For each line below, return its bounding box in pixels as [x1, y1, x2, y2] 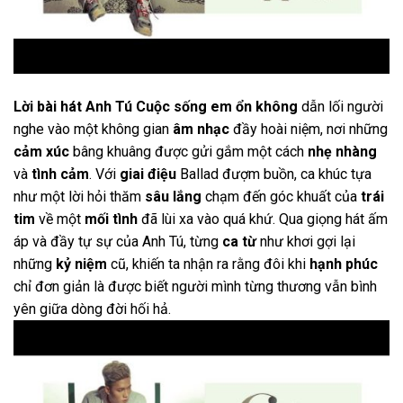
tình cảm [31, 166, 89, 184]
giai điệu [120, 166, 176, 184]
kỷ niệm [56, 255, 107, 273]
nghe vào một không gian [13, 121, 173, 139]
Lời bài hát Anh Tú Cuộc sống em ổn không [13, 98, 298, 116]
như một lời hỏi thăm [13, 188, 145, 206]
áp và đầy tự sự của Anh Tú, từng [13, 233, 222, 251]
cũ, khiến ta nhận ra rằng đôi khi [107, 255, 309, 273]
